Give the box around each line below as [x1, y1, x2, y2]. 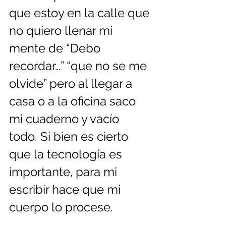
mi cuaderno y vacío [9, 111, 122, 127]
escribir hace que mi [9, 182, 124, 197]
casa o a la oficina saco [9, 94, 139, 109]
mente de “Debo [9, 41, 103, 56]
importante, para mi [9, 164, 120, 180]
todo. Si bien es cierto [9, 129, 131, 144]
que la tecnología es [9, 147, 125, 162]
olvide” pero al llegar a [9, 76, 135, 91]
